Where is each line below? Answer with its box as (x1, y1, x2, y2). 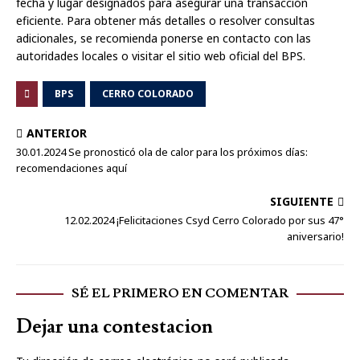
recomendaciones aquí (16, 161, 127, 175)
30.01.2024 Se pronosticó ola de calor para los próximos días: (16, 145, 308, 159)
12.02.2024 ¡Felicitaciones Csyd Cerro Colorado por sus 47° (64, 213, 344, 227)
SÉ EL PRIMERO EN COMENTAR (72, 285, 288, 301)
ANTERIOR (27, 125, 87, 141)
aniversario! (287, 229, 344, 243)
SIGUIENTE (270, 194, 333, 209)
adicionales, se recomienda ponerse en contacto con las (16, 31, 311, 46)
